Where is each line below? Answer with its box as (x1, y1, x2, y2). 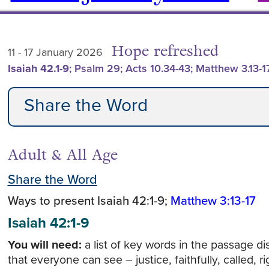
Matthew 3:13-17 (170, 193, 256, 208)
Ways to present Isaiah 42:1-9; (7, 193, 171, 208)
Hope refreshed (111, 41, 219, 62)
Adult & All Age (7, 145, 118, 166)
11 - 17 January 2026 (7, 46, 103, 59)
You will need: (7, 238, 82, 252)
